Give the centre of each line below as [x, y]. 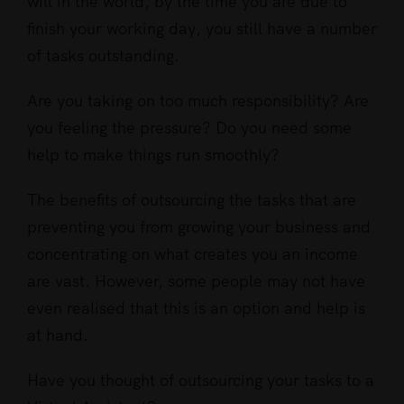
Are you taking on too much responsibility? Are [198, 100]
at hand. [58, 335]
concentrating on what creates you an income [193, 253]
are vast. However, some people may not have [196, 280]
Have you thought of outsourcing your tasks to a [201, 380]
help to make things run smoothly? [153, 154]
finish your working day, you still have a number [202, 28]
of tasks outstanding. [103, 55]
